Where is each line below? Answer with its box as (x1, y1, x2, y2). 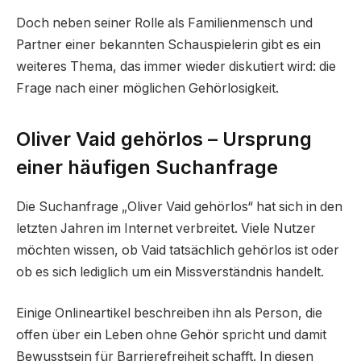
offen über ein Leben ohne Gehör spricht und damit (16, 327, 326, 343)
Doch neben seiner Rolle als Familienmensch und (16, 15, 313, 31)
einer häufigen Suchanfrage (16, 155, 278, 179)
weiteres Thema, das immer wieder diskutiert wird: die (16, 58, 336, 74)
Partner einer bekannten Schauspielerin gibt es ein (16, 36, 321, 52)
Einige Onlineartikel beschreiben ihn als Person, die (16, 305, 322, 322)
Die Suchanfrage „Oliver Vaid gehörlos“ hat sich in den (16, 198, 342, 214)
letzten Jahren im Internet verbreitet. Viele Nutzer (16, 220, 316, 236)
